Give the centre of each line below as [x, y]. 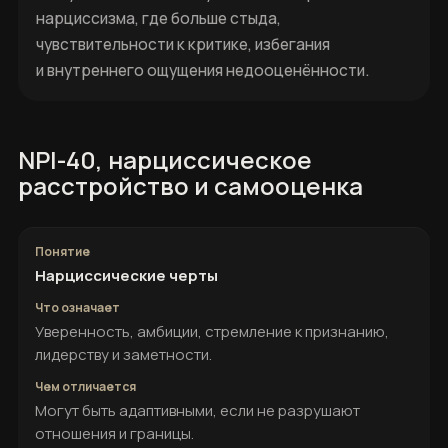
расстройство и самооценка [190, 185]
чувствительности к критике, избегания [183, 44]
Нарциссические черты [126, 275]
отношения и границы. [114, 433]
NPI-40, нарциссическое [165, 159]
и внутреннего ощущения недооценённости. [202, 70]
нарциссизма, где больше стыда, [158, 18]
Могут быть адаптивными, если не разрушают [197, 410]
